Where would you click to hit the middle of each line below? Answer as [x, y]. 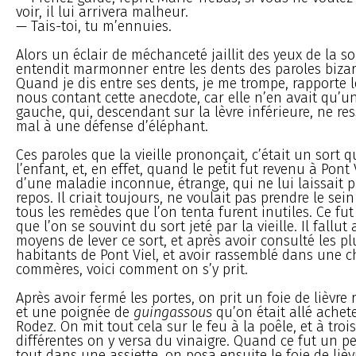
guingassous [173, 312]
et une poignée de [75, 312]
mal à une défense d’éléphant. [112, 126]
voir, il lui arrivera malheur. [102, 12]
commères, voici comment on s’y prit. [132, 269]
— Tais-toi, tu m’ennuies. [94, 26]
